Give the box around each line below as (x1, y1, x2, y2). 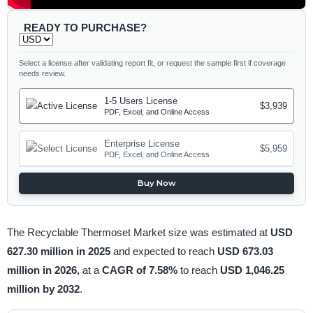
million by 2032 (6, 282, 80, 295)
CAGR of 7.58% (101, 263, 180, 276)
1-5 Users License (104, 96, 178, 107)
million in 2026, (6, 263, 82, 276)
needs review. (19, 68, 66, 78)
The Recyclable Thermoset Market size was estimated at (6, 226, 270, 238)
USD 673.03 (217, 245, 273, 257)
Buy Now (137, 178, 176, 189)
